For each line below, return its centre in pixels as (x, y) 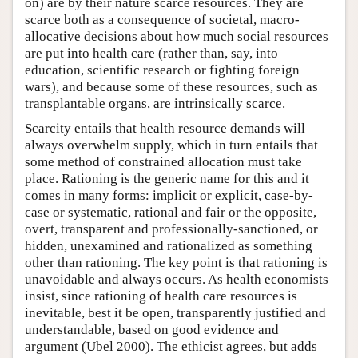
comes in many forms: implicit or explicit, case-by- (169, 195)
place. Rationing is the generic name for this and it (167, 178)
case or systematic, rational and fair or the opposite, (171, 212)
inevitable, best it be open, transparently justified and (175, 312)
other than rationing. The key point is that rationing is (176, 262)
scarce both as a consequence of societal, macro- (162, 19)
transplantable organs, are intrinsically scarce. (155, 103)
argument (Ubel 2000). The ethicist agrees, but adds (171, 346)
